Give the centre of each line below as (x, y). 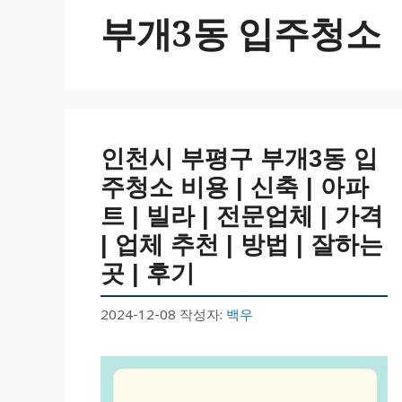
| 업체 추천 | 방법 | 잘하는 (242, 245)
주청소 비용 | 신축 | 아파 (235, 187)
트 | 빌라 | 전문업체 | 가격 (242, 216)
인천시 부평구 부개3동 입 (239, 158)
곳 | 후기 (148, 273)
